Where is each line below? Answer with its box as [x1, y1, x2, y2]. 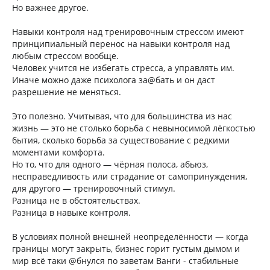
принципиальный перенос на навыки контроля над [12, 38, 230, 49]
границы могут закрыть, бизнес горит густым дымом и [12, 243, 240, 254]
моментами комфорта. [12, 146, 105, 158]
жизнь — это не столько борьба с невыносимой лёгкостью [12, 122, 256, 134]
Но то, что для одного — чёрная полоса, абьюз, [12, 159, 208, 170]
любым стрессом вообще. [12, 50, 119, 61]
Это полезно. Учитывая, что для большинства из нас [12, 110, 232, 122]
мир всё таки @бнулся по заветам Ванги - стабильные [12, 255, 239, 266]
